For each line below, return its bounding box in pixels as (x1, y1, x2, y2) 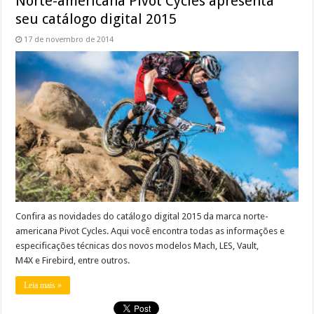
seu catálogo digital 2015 (15, 10, 177, 27)
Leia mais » (24, 280, 62, 290)
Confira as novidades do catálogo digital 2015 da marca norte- (15, 210, 269, 221)
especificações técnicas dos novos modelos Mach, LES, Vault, (15, 240, 259, 251)
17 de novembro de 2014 (24, 34, 114, 44)
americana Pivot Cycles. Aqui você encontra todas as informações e (15, 225, 285, 236)
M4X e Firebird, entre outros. (15, 254, 130, 266)
